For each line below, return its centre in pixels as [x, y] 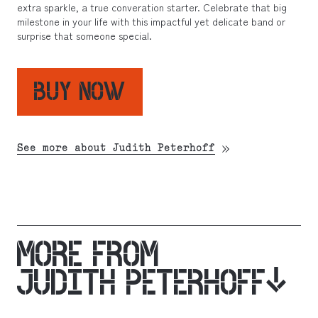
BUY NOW [80, 91]
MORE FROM [88, 254]
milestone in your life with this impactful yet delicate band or [151, 21]
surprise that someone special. [84, 35]
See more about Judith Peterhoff [116, 149]
